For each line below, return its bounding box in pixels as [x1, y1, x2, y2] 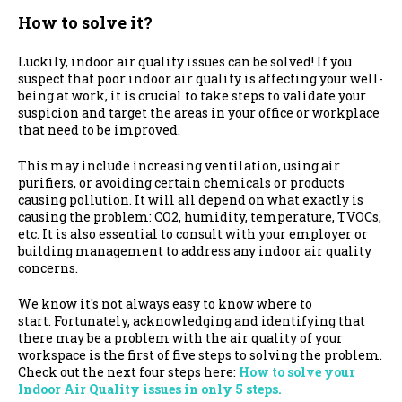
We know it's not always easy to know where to [18, 295, 312, 313]
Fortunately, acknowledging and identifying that [54, 312, 365, 330]
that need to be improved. [18, 121, 180, 139]
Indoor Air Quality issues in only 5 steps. [18, 380, 284, 398]
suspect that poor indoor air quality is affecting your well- [18, 70, 383, 88]
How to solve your [239, 363, 355, 381]
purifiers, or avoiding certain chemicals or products [18, 174, 345, 192]
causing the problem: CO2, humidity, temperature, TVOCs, [18, 208, 381, 226]
